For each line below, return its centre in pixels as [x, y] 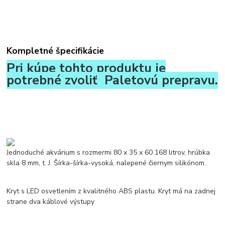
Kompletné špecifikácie [55, 50]
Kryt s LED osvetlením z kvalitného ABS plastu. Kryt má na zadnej [111, 191]
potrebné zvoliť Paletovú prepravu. [113, 80]
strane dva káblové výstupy [51, 201]
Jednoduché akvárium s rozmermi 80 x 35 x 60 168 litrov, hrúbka [108, 152]
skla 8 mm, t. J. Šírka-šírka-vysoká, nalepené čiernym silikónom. [106, 163]
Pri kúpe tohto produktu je [86, 68]
